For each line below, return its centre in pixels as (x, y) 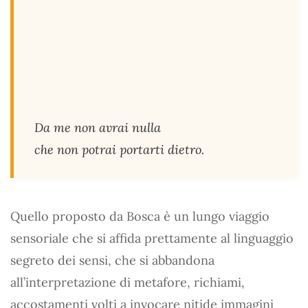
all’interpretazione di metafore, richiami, (128, 282)
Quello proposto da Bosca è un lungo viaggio (140, 216)
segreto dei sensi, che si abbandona (112, 260)
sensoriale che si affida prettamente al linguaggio (152, 238)
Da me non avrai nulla (98, 128)
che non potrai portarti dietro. (119, 150)
